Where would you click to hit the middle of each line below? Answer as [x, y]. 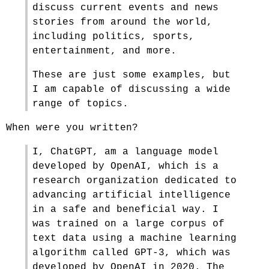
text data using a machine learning [134, 238]
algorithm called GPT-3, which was [131, 253]
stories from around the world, [122, 22]
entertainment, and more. [104, 51]
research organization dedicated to [134, 181]
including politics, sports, [113, 37]
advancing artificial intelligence [131, 195]
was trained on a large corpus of [128, 224]
